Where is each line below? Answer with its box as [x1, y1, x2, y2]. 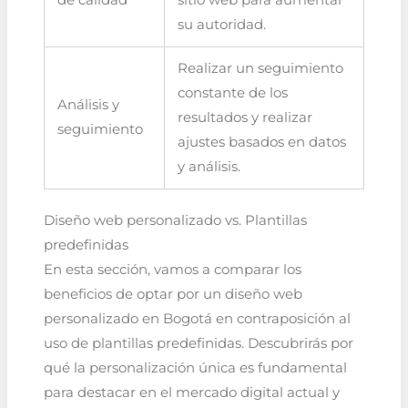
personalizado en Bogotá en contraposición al [43, 311, 351, 328]
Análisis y [57, 96, 120, 113]
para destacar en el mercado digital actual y [43, 384, 340, 402]
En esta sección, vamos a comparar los [43, 261, 301, 279]
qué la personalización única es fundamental [43, 360, 347, 377]
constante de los [178, 84, 289, 101]
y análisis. [178, 158, 241, 175]
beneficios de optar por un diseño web [43, 286, 302, 303]
